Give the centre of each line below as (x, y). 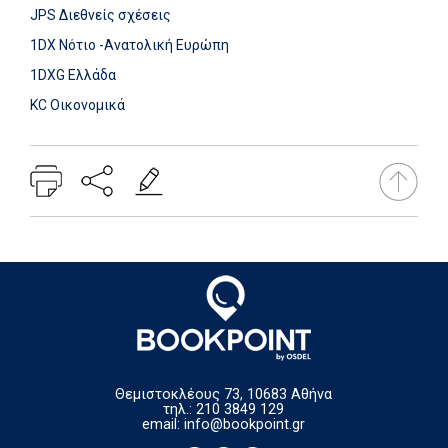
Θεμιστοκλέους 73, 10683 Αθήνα (224, 394)
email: (163, 424)
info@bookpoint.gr (245, 424)
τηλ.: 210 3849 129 (224, 409)
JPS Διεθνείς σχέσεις (100, 14)
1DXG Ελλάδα (73, 74)
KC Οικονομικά (77, 104)
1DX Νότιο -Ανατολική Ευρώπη (129, 44)
